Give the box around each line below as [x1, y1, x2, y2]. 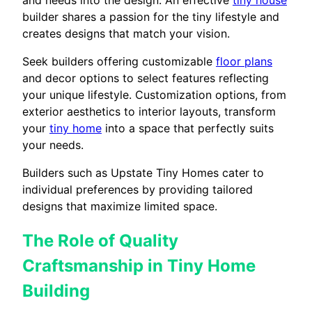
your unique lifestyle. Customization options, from [22, 87, 286, 102]
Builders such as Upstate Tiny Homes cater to [22, 165, 264, 180]
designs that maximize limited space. [22, 198, 217, 213]
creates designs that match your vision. [22, 26, 230, 40]
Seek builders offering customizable [22, 54, 216, 68]
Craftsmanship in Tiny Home [22, 255, 256, 276]
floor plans [216, 54, 272, 68]
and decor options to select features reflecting [22, 70, 269, 85]
